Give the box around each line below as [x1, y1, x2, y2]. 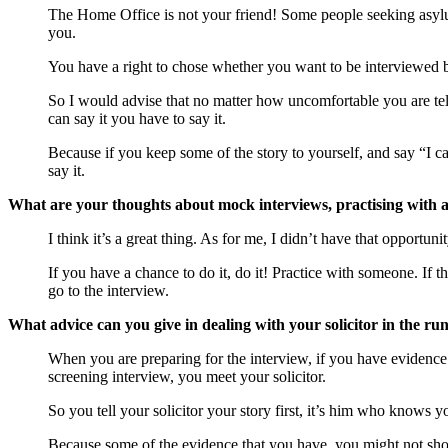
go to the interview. [48, 282, 169, 300]
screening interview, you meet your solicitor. [48, 368, 326, 386]
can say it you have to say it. [48, 110, 226, 128]
